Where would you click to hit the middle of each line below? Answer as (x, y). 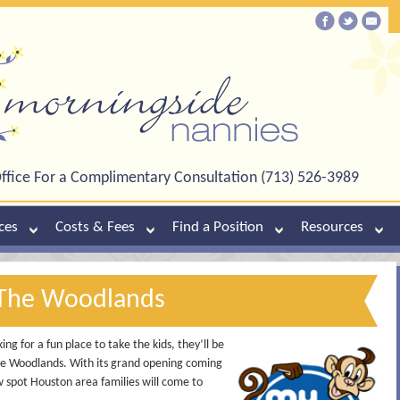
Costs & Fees (95, 227)
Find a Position (218, 227)
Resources (332, 227)
